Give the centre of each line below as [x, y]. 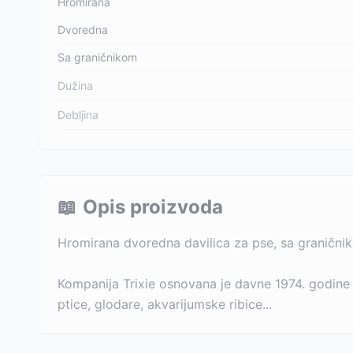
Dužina [75, 85]
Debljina [78, 115]
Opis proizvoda [153, 207]
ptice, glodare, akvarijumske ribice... [165, 304]
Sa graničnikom [97, 57]
